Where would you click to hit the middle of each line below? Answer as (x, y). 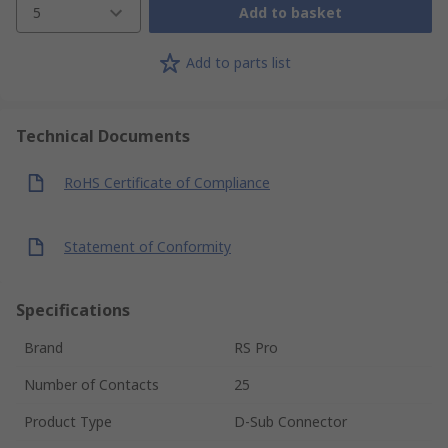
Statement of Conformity (147, 247)
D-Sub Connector (290, 421)
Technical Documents (103, 135)
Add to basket (290, 13)
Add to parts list (238, 63)
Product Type (68, 421)
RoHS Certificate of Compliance (167, 183)
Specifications (73, 309)
